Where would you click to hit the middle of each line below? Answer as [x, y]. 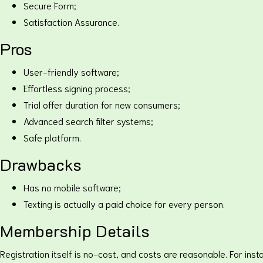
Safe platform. [52, 137]
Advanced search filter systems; [88, 121]
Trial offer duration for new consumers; [102, 104]
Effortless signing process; [77, 88]
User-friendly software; [71, 71]
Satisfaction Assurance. [71, 21]
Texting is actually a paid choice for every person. [124, 203]
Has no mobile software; [72, 187]
